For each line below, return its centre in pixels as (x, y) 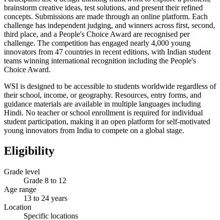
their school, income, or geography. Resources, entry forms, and (103, 95)
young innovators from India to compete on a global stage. (94, 130)
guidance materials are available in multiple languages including (102, 104)
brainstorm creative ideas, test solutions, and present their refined (103, 7)
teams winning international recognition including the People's (100, 60)
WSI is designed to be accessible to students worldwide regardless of (110, 86)
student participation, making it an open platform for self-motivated (107, 121)
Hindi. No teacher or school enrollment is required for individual (103, 112)
